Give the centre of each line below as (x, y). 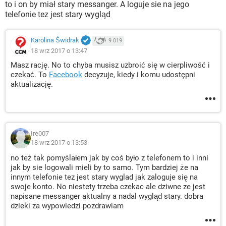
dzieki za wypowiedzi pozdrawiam (67, 206)
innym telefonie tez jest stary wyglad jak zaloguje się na (104, 177)
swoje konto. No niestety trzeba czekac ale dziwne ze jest (108, 187)
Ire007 (40, 133)
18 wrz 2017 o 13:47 (59, 50)
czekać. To (30, 75)
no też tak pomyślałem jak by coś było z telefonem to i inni (109, 158)
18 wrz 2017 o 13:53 (59, 143)
